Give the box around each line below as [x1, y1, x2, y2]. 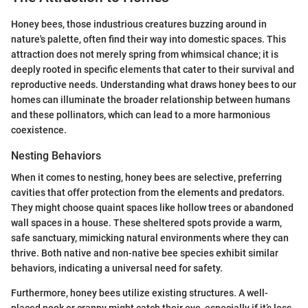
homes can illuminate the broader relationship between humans [11, 93, 290, 105]
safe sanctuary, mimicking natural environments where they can [11, 232, 289, 243]
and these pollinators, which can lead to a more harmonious [11, 109, 270, 120]
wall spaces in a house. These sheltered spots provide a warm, [11, 217, 282, 228]
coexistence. [11, 124, 67, 135]
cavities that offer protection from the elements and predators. [11, 186, 285, 198]
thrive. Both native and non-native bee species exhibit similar [11, 247, 278, 258]
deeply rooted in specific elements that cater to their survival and [11, 63, 294, 75]
